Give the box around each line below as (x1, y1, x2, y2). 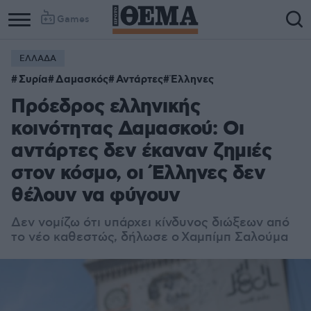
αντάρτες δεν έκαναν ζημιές (11, 139, 271, 165)
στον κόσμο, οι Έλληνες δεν (11, 161, 265, 187)
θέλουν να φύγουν (11, 183, 180, 209)
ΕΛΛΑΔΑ (19, 53, 56, 64)
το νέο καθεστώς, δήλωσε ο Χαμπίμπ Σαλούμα (11, 230, 288, 245)
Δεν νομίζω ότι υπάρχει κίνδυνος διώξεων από (11, 215, 289, 230)
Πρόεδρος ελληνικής (11, 94, 200, 120)
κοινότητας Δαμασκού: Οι (11, 117, 244, 142)
